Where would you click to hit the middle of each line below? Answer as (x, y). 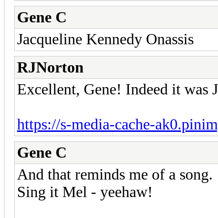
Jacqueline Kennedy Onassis (105, 39)
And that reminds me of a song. (115, 174)
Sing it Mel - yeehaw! (85, 192)
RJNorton (50, 67)
